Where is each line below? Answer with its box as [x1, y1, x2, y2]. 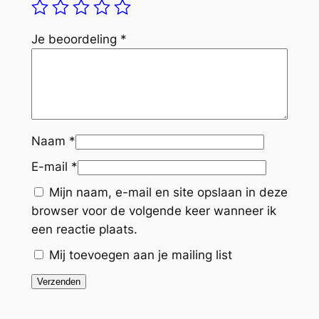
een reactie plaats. [31, 222, 137, 237]
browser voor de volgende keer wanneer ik [31, 204, 276, 219]
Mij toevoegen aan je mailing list [45, 248, 232, 263]
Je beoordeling [31, 32, 120, 47]
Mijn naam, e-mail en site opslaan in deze [48, 185, 288, 200]
